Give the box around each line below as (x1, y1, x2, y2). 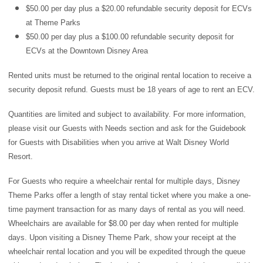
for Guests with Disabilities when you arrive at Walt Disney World (8, 138, 229, 147)
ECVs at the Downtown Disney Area (26, 46, 148, 56)
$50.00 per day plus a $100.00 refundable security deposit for (26, 32, 234, 42)
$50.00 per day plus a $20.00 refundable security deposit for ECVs (26, 4, 252, 14)
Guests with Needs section (62, 124, 154, 133)
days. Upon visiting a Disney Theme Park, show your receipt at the (8, 233, 236, 242)
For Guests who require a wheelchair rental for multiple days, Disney (8, 177, 240, 186)
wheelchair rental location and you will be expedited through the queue (8, 247, 245, 257)
